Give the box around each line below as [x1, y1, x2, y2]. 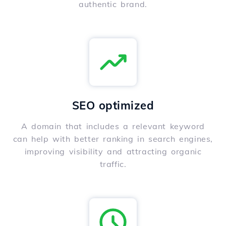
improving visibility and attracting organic [24, 146, 202, 157]
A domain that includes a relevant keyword [21, 121, 205, 132]
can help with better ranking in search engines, [13, 134, 213, 144]
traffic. [99, 159, 127, 169]
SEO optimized [72, 98, 154, 113]
